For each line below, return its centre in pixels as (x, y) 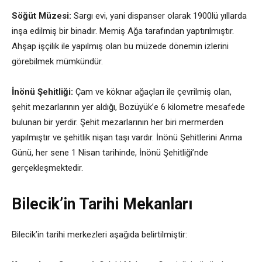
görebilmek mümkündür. (57, 61)
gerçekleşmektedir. (47, 168)
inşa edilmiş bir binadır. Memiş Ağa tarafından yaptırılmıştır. (123, 31)
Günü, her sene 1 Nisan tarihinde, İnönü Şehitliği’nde (110, 153)
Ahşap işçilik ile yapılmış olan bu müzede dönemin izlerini (120, 46)
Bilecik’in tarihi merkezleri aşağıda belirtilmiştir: (99, 235)
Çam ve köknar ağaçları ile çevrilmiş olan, (152, 92)
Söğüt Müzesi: (42, 16)
